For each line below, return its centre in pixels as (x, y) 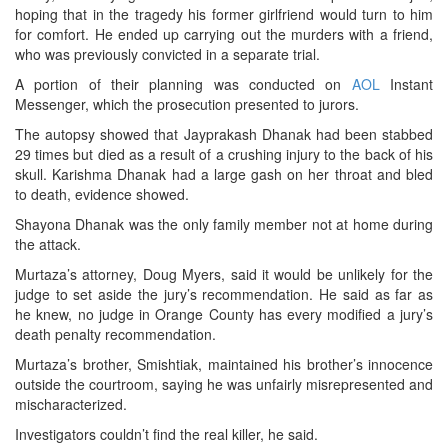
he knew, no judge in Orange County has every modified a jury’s (224, 314)
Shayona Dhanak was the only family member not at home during (224, 224)
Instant (406, 84)
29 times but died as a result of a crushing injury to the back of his (224, 154)
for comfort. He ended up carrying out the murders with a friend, (224, 34)
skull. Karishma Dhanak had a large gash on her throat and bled (224, 174)
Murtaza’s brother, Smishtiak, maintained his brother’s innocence (224, 364)
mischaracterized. (71, 404)
